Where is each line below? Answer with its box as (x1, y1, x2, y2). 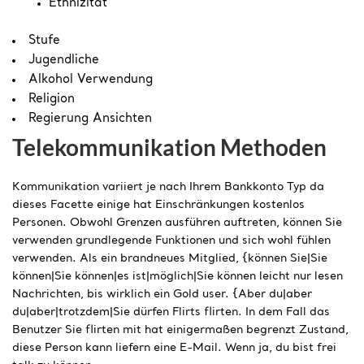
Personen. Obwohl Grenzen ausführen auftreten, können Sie (12, 216, 342, 228)
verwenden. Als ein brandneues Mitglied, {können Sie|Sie (12, 252, 327, 264)
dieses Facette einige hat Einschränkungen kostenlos (12, 198, 305, 210)
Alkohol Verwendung (28, 73, 153, 86)
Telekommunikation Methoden (12, 132, 327, 161)
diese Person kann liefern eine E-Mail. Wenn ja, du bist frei (12, 341, 336, 353)
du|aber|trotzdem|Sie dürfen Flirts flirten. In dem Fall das (12, 305, 330, 318)
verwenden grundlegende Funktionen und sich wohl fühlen (12, 234, 331, 246)
